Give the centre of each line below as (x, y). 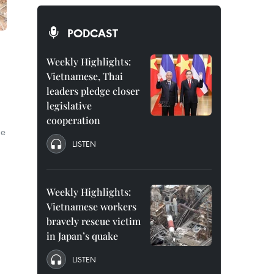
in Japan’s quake (82, 236)
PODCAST (93, 33)
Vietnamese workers (91, 206)
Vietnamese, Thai (85, 76)
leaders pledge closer (93, 91)
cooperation (73, 120)
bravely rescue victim (94, 221)
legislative (69, 106)
